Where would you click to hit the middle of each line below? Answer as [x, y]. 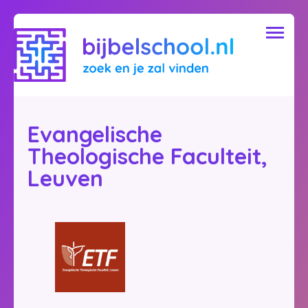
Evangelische [95, 134]
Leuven [65, 178]
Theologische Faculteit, [147, 156]
